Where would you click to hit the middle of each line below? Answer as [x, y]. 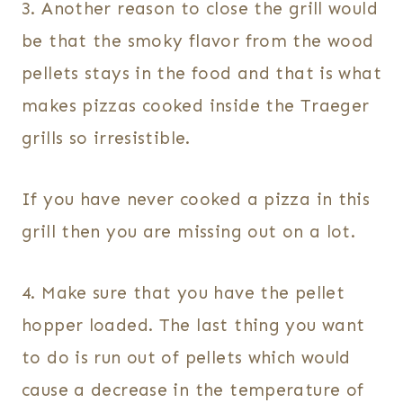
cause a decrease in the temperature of [193, 390]
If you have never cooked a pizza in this [196, 200]
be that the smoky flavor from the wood [198, 41]
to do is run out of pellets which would [186, 358]
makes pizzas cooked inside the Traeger [196, 106]
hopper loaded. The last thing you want [193, 326]
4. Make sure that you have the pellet [184, 293]
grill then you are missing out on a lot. [189, 232]
